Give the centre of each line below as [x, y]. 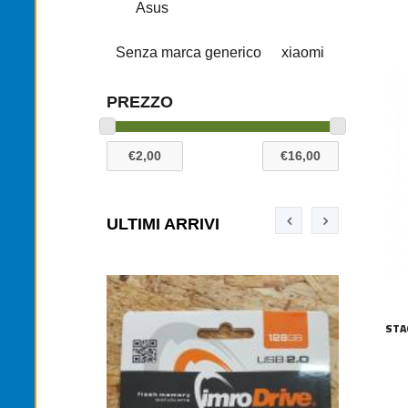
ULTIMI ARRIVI [163, 224]
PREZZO [140, 102]
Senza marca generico [189, 52]
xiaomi [303, 52]
